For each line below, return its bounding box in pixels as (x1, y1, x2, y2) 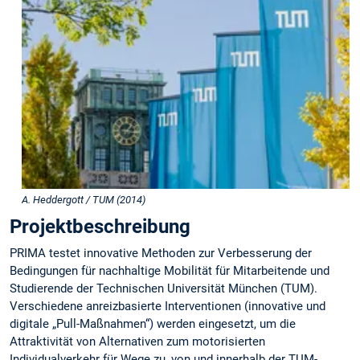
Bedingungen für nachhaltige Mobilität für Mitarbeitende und (10, 263, 329, 278)
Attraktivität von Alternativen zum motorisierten (10, 333, 265, 349)
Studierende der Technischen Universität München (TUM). (10, 280, 317, 296)
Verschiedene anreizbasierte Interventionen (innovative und (10, 298, 325, 313)
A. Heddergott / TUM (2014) (22, 193, 146, 206)
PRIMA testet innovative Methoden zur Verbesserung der (10, 245, 312, 260)
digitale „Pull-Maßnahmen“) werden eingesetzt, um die (10, 316, 296, 331)
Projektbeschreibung (10, 215, 190, 238)
